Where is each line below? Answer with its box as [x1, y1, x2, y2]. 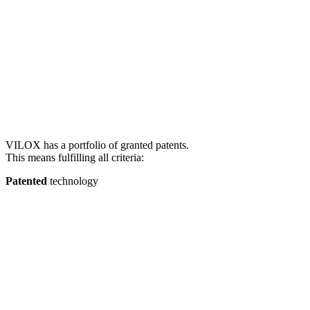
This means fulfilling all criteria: [6, 151, 144, 163]
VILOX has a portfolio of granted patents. [6, 138, 189, 151]
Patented [6, 174, 47, 187]
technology [47, 174, 98, 187]
